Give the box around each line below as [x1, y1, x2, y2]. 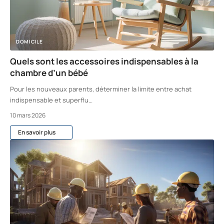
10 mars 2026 [10, 110, 45, 119]
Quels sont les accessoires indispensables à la [10, 55, 198, 67]
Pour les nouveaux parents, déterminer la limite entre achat [10, 84, 191, 93]
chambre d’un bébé [10, 66, 89, 78]
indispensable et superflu [10, 95, 88, 104]
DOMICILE [16, 37, 43, 45]
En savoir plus [18, 128, 55, 137]
